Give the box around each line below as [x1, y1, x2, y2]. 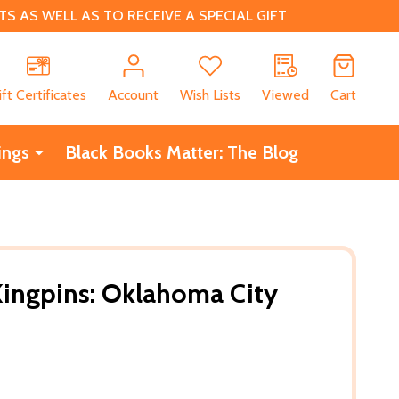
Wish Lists [180, 85, 240, 103]
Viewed [262, 85, 309, 103]
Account [108, 85, 159, 103]
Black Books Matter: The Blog [64, 141, 298, 163]
